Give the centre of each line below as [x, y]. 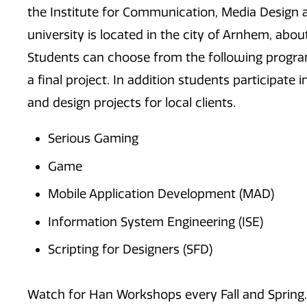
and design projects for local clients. [132, 102]
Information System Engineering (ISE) [156, 222]
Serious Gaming [93, 139]
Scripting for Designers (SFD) [130, 250]
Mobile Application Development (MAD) [161, 194]
